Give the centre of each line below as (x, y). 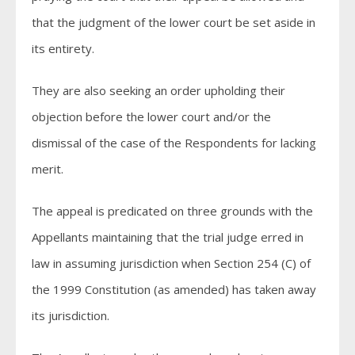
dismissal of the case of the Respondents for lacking (174, 143)
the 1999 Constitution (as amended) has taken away (174, 289)
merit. (48, 169)
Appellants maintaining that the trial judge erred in (168, 237)
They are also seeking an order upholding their (158, 90)
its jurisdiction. (71, 315)
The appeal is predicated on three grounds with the (172, 211)
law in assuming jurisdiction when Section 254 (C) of (171, 263)
